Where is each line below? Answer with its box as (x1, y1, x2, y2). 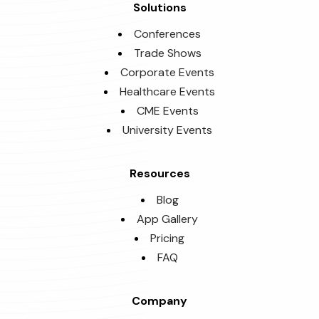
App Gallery (137, 211, 198, 226)
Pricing (150, 230, 184, 246)
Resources (129, 165, 190, 181)
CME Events (136, 103, 199, 118)
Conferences (134, 26, 201, 41)
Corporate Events (120, 64, 214, 80)
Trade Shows (133, 45, 202, 61)
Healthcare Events (120, 83, 215, 99)
